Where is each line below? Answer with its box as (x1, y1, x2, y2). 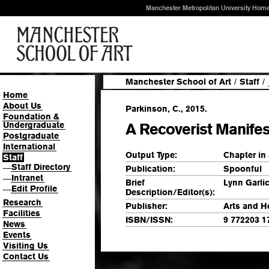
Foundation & (3, 112, 59, 121)
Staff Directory (11, 162, 70, 172)
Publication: (125, 163, 175, 174)
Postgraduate (3, 131, 59, 141)
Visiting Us (3, 240, 48, 250)
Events (3, 229, 31, 240)
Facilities (3, 208, 40, 218)
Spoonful (223, 163, 262, 174)
